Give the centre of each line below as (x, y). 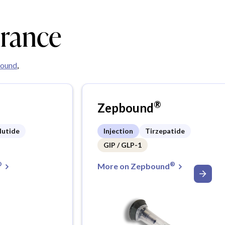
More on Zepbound (134, 166)
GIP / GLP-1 (123, 145)
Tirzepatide (165, 131)
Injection (119, 131)
